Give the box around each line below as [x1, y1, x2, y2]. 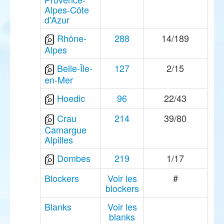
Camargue [44, 123, 86, 136]
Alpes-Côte [44, 3, 89, 16]
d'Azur [44, 13, 69, 26]
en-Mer [44, 73, 73, 86]
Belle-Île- [57, 61, 92, 74]
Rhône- [57, 31, 86, 44]
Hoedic [57, 91, 85, 104]
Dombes [57, 151, 90, 164]
